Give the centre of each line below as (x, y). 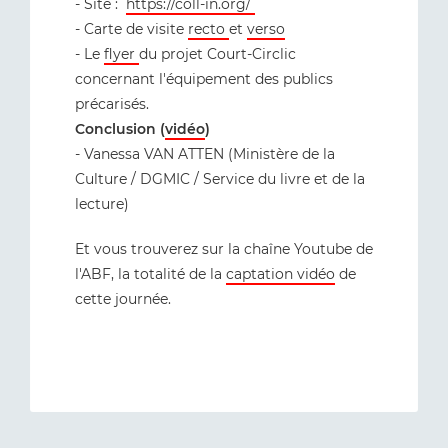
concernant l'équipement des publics (204, 79)
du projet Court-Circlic (217, 54)
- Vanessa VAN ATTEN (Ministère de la (205, 154)
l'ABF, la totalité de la (150, 274)
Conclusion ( (120, 129)
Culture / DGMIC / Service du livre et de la (220, 179)
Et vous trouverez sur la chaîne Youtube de (224, 249)
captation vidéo (280, 274)
